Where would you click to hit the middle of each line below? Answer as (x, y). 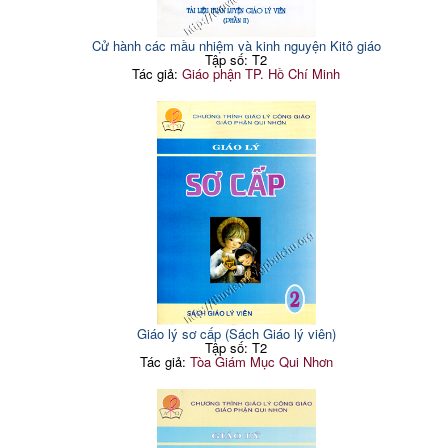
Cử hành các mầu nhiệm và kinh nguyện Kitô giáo (236, 45)
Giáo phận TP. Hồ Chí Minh (261, 73)
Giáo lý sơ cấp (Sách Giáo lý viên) (236, 333)
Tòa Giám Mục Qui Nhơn (261, 361)
